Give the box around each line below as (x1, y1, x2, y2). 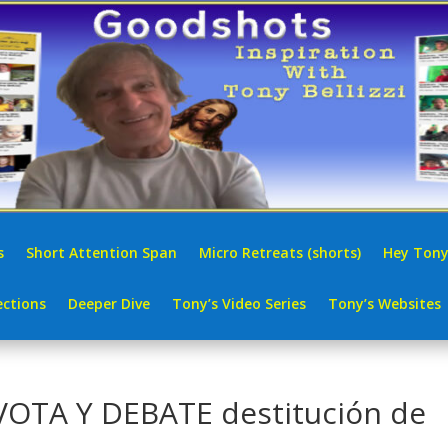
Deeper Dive (68, 293, 150, 313)
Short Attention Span (26, 242, 177, 262)
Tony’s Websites (328, 293, 441, 313)
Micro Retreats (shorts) (199, 242, 361, 262)
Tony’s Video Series (172, 293, 306, 313)
